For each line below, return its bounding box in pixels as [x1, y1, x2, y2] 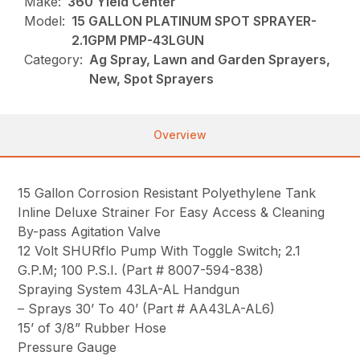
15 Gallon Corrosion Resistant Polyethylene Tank [18, 185, 317, 202]
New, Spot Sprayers [89, 71, 215, 88]
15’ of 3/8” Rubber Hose [18, 320, 167, 337]
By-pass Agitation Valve [18, 223, 162, 240]
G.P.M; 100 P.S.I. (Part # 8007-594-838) [18, 262, 264, 279]
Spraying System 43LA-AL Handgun [18, 281, 240, 298]
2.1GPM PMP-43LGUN [72, 32, 205, 49]
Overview [153, 128, 207, 142]
